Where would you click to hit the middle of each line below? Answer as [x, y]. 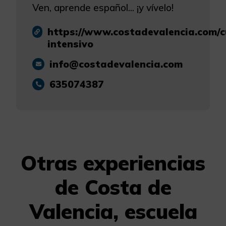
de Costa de [113, 187]
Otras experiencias [113, 163]
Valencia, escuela [113, 211]
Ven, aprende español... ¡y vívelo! [103, 7]
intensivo [70, 44]
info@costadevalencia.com [116, 64]
